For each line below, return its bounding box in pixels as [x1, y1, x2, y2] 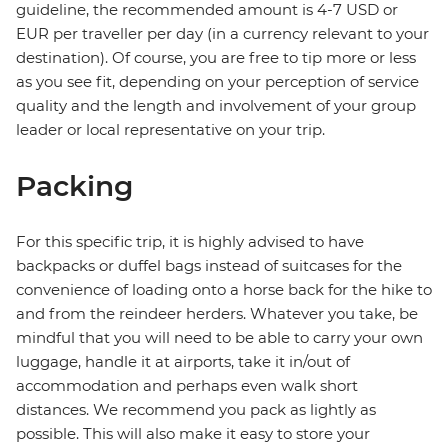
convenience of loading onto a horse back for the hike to [16, 280, 432, 300]
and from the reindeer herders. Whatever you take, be [16, 304, 418, 324]
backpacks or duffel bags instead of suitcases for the [16, 256, 402, 276]
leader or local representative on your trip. [16, 120, 325, 140]
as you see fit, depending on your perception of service [16, 72, 419, 92]
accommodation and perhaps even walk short [16, 376, 358, 396]
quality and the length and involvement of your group [16, 96, 416, 116]
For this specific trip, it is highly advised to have [16, 232, 364, 252]
